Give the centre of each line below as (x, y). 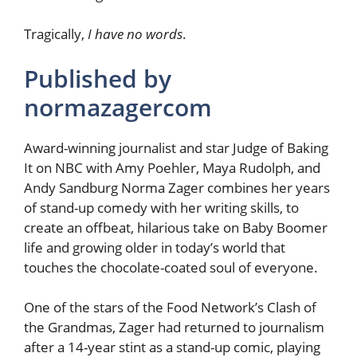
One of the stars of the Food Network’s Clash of (170, 308)
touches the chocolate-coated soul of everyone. (171, 267)
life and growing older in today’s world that (155, 247)
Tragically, (56, 34)
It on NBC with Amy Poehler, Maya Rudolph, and (172, 167)
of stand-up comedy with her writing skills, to (161, 207)
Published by (98, 78)
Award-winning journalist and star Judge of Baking (176, 147)
